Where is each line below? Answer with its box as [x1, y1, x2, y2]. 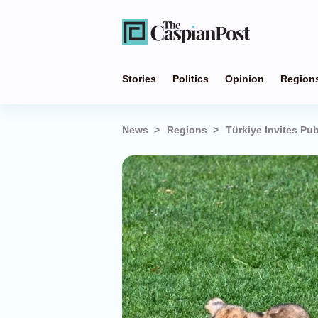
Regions [167, 124, 207, 136]
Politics [172, 73, 209, 84]
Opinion [225, 73, 264, 84]
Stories [122, 73, 156, 84]
